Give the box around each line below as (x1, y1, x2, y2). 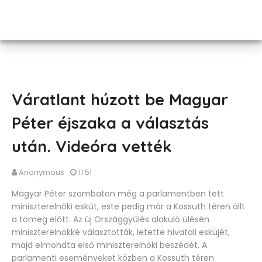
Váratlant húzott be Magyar (12, 89, 228, 109)
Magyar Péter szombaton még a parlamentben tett (12, 188, 224, 199)
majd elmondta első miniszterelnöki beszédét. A (12, 239, 207, 251)
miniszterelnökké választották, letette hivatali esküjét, (12, 226, 230, 238)
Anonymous (19, 167, 64, 178)
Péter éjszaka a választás (12, 113, 209, 133)
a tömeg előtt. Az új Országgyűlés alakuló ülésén (12, 213, 209, 225)
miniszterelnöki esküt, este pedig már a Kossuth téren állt (12, 201, 245, 212)
